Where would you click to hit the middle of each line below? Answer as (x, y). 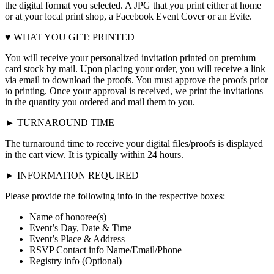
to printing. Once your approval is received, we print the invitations (134, 91)
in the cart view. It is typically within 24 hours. (94, 154)
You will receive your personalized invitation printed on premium (130, 57)
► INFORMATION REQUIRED (72, 175)
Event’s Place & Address (77, 239)
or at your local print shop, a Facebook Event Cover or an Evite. (128, 16)
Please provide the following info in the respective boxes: (115, 196)
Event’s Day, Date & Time (80, 228)
